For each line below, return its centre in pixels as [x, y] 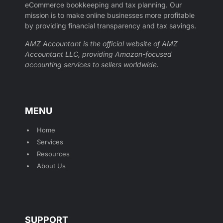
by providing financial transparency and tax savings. [111, 26]
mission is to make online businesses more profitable [110, 15]
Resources [53, 154]
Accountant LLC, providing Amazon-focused [98, 54]
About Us [51, 166]
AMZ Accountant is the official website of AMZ [101, 43]
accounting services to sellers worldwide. [92, 64]
